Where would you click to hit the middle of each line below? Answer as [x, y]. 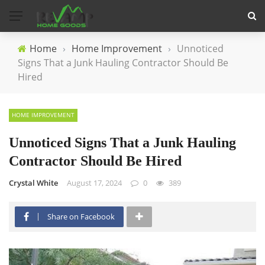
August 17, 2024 [94, 183]
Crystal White [33, 183]
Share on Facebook [81, 216]
